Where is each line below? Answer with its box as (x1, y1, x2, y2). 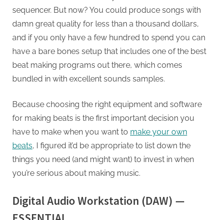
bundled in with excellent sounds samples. (12, 74, 165, 84)
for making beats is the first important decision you (12, 113, 194, 123)
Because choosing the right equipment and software (12, 100, 202, 110)
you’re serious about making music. (12, 168, 140, 178)
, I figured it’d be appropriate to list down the (32, 141, 191, 151)
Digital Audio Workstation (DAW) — (12, 193, 185, 208)
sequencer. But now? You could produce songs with (12, 5, 201, 15)
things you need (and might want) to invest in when (12, 155, 194, 165)
